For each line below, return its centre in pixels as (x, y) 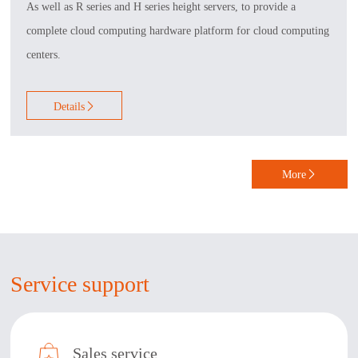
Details (69, 106)
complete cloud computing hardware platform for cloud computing (178, 30)
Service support (80, 284)
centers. (44, 54)
